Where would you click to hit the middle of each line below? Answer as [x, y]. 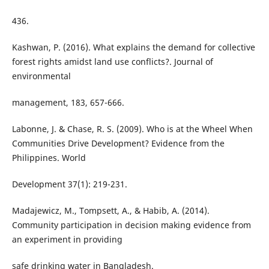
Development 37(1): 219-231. [69, 184]
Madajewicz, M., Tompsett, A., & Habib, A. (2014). [110, 210]
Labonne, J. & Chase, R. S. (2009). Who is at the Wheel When [132, 128]
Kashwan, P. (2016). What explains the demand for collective [133, 47]
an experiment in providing [67, 239]
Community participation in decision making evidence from [131, 225]
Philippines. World [49, 157]
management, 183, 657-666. [68, 102]
